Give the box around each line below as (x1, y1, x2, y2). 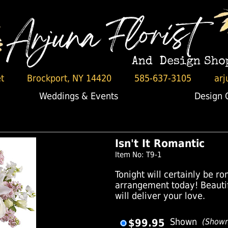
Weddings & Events (39, 91, 118, 101)
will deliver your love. (115, 191, 206, 201)
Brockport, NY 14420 (26, 73, 111, 83)
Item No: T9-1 (115, 150, 162, 159)
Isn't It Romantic (115, 137, 205, 150)
